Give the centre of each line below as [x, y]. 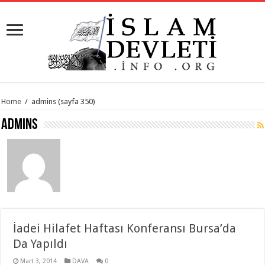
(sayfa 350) [76, 101]
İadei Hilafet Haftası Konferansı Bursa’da [125, 228]
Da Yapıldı [41, 244]
